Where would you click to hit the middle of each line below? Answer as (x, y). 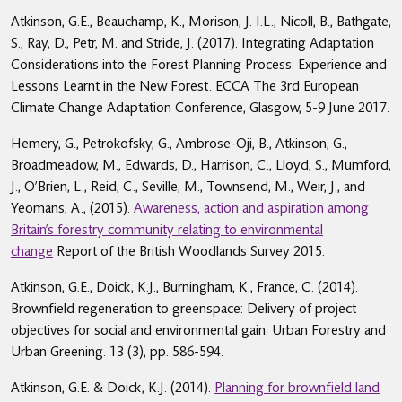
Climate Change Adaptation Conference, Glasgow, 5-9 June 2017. (200, 107)
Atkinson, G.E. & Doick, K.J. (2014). (113, 387)
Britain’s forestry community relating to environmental (167, 229)
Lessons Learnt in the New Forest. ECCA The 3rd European (185, 86)
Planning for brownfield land (297, 387)
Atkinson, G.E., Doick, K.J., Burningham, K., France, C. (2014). (184, 287)
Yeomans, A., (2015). (72, 208)
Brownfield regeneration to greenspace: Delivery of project (184, 308)
